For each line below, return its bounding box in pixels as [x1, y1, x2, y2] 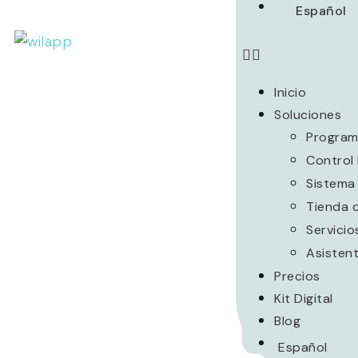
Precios [274, 268, 320, 284]
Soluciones [274, 106, 342, 123]
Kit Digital [274, 290, 333, 307]
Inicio [274, 84, 307, 101]
